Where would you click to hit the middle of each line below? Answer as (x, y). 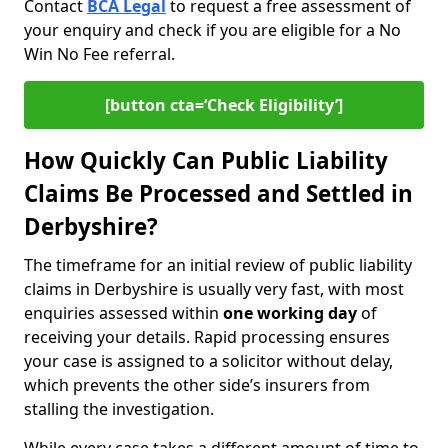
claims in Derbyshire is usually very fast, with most (214, 289)
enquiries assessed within (123, 313)
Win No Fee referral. (99, 54)
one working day (290, 313)
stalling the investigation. (119, 409)
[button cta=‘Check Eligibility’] (224, 105)
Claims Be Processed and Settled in (218, 193)
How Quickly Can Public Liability (206, 160)
